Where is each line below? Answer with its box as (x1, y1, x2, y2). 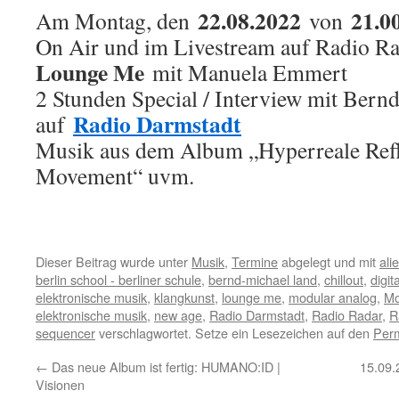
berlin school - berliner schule (36, 270, 201, 289)
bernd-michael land (208, 270, 317, 289)
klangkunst (154, 288, 215, 306)
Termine (232, 252, 278, 271)
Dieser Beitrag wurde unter (36, 252, 191, 271)
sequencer (36, 323, 95, 342)
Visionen (36, 375, 85, 394)
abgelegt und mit (278, 252, 379, 271)
